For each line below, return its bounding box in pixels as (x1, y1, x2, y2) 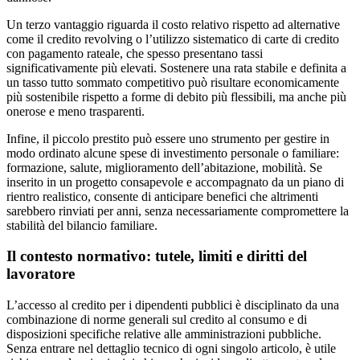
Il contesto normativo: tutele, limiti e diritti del (6, 247, 307, 265)
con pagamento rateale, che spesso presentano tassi (6, 46, 263, 60)
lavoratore (6, 265, 75, 283)
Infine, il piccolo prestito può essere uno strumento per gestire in (6, 131, 329, 145)
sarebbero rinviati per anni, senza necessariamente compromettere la (6, 203, 349, 218)
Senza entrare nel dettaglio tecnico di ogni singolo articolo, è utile (6, 342, 336, 356)
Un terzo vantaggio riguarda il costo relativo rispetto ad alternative (6, 17, 340, 31)
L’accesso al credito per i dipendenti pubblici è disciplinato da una (6, 298, 339, 313)
